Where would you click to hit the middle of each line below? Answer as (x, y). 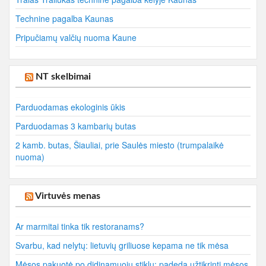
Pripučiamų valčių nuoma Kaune (76, 37)
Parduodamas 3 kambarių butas (76, 126)
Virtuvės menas (68, 196)
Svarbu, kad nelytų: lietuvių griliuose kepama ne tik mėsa (122, 245)
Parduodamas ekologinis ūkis (70, 107)
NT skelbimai (63, 77)
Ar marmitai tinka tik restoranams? (80, 226)
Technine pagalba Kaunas (64, 18)
